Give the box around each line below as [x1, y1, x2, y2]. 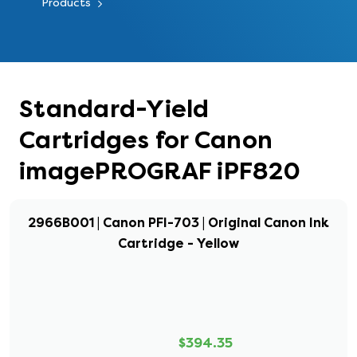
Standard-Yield [19, 94, 210, 124]
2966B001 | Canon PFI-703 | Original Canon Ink [28, 214, 329, 231]
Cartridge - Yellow [118, 235, 239, 252]
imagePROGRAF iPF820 [19, 156, 300, 186]
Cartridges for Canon [19, 125, 273, 155]
